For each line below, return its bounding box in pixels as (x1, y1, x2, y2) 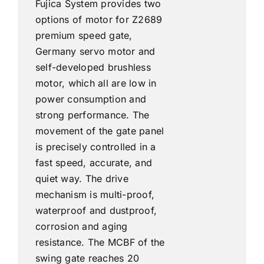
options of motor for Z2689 (35, 13, 163, 25)
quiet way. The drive (35, 172, 128, 184)
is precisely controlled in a (35, 140, 156, 153)
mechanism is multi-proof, (35, 188, 154, 200)
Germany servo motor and (35, 45, 156, 57)
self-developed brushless (35, 61, 151, 73)
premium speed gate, (35, 29, 133, 41)
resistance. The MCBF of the (35, 236, 165, 248)
